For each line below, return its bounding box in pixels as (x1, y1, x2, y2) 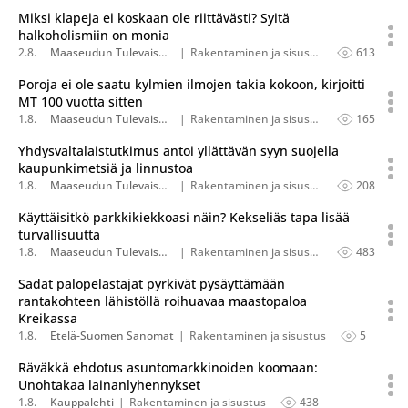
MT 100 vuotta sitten (18, 93, 143, 110)
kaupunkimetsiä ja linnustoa (18, 159, 193, 177)
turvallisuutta (18, 226, 100, 243)
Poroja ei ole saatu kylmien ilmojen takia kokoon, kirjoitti (18, 76, 365, 93)
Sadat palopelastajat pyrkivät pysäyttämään (18, 275, 285, 292)
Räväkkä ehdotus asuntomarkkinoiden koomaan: (18, 359, 318, 376)
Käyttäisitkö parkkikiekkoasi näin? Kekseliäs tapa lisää (18, 209, 350, 226)
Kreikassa (18, 310, 77, 327)
